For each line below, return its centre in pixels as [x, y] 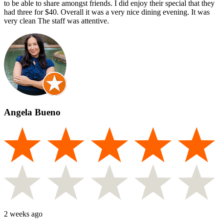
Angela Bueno [32, 112]
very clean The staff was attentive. [56, 21]
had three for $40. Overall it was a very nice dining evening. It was [107, 12]
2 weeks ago [23, 214]
